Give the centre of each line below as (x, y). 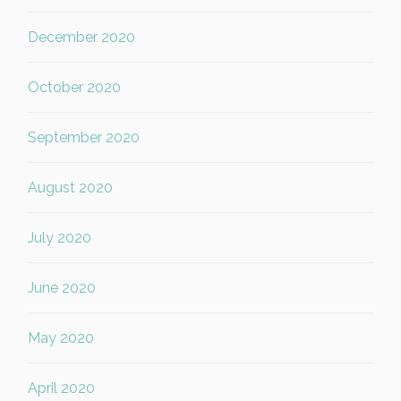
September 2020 (84, 137)
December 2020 (81, 37)
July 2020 (60, 238)
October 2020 (74, 87)
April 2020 (61, 388)
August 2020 (70, 188)
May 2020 (61, 338)
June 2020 (62, 288)
